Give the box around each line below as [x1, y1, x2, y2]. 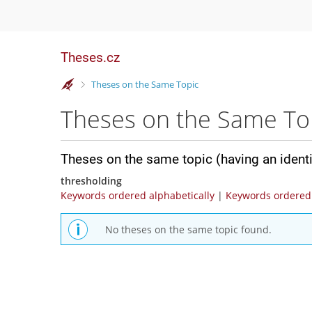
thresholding [61, 174, 122, 187]
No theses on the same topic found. [105, 222, 272, 236]
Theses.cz [61, 49, 120, 65]
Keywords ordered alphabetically [61, 189, 214, 202]
